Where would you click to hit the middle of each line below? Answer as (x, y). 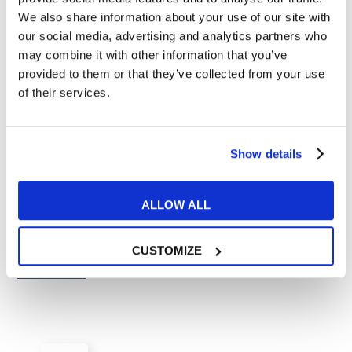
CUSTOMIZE (167, 250)
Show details (266, 153)
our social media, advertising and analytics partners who (172, 36)
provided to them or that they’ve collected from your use (171, 74)
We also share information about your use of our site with (174, 17)
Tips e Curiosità (80, 187)
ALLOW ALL (176, 205)
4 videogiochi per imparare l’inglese (141, 234)
